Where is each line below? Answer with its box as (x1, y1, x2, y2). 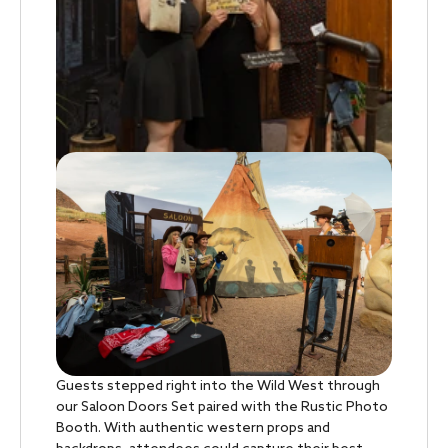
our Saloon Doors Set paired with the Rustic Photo (56, 399, 388, 417)
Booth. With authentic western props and (56, 420, 330, 438)
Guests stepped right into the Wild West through (56, 378, 380, 396)
